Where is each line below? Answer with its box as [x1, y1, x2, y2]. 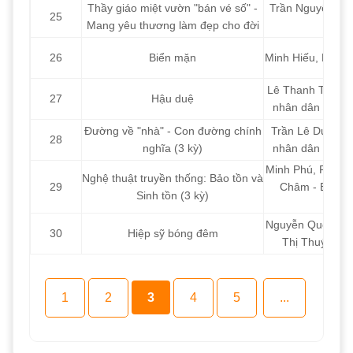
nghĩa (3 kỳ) [143, 142, 203, 155]
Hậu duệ [151, 92, 194, 106]
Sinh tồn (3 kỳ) [136, 189, 209, 203]
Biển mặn [149, 51, 196, 65]
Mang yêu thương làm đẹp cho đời [86, 19, 259, 32]
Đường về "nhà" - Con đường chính [84, 124, 262, 138]
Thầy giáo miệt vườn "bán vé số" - [87, 2, 258, 15]
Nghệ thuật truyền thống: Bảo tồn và [82, 172, 263, 185]
